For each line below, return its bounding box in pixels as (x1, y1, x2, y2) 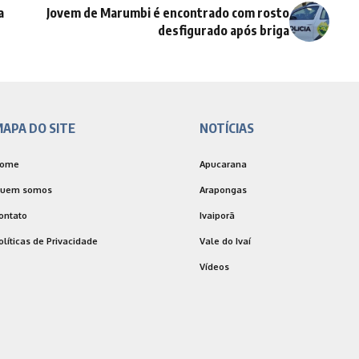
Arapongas (200, 184, 247, 196)
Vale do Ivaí (200, 236, 251, 248)
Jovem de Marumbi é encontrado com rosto (46, 5, 289, 22)
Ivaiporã (200, 210, 235, 222)
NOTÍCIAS (200, 120, 254, 137)
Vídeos (200, 261, 229, 273)
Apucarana (200, 159, 247, 171)
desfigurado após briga (157, 22, 289, 39)
